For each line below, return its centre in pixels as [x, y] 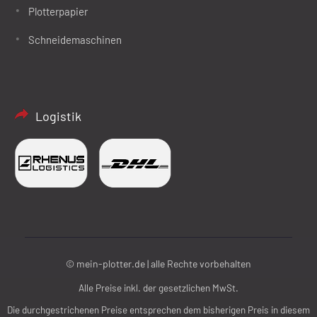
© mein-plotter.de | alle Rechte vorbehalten [158, 264]
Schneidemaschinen [75, 40]
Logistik [58, 116]
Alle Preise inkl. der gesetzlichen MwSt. [158, 288]
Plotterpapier [58, 12]
